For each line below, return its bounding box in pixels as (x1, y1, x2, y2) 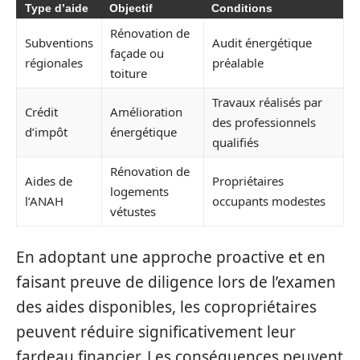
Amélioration (110, 104, 182, 120)
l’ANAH (25, 193, 63, 209)
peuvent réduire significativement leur (16, 321, 296, 342)
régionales (25, 55, 83, 71)
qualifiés (212, 134, 259, 150)
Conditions (211, 2, 272, 14)
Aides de (25, 173, 72, 189)
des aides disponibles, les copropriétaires (16, 296, 317, 317)
